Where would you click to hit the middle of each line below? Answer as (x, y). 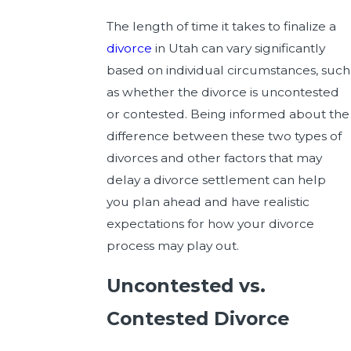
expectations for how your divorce (210, 224)
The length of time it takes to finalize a (221, 27)
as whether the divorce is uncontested (223, 92)
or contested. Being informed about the (228, 114)
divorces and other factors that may (214, 158)
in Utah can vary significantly (238, 49)
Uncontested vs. (186, 285)
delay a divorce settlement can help (216, 180)
